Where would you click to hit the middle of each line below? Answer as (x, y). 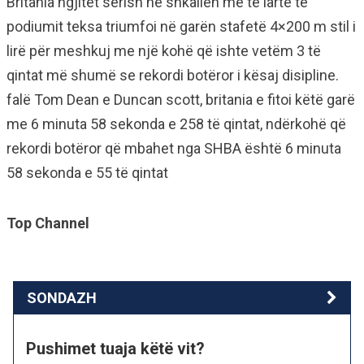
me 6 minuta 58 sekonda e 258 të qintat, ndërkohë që (176, 124)
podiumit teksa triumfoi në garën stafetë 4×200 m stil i (181, 26)
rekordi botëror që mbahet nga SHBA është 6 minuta (174, 148)
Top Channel (48, 223)
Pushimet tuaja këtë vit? (115, 349)
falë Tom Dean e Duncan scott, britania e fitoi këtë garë (181, 100)
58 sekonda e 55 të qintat (87, 173)
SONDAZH (62, 298)
